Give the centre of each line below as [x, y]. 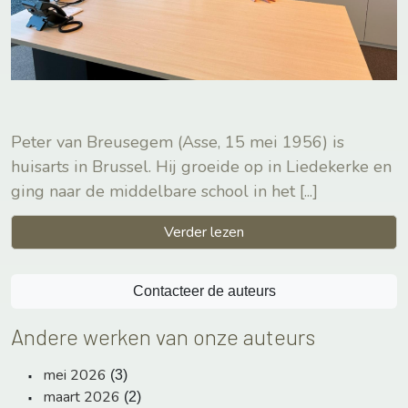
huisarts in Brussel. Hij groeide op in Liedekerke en [201, 166]
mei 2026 [75, 376]
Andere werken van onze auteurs [163, 337]
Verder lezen [204, 232]
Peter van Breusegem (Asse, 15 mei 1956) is [178, 142]
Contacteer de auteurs [204, 291]
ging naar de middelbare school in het [155, 191]
